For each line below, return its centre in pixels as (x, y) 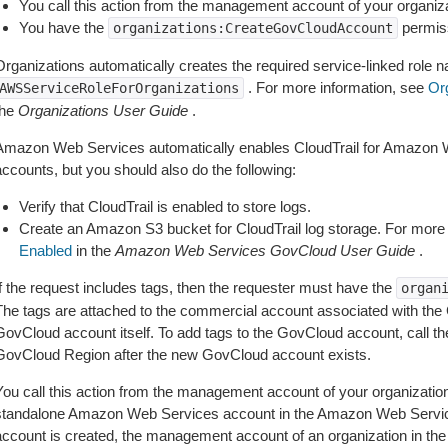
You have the (63, 27)
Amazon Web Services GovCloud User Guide (264, 250)
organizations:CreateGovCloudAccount (252, 28)
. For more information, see (335, 87)
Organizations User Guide (102, 110)
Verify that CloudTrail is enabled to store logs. (164, 206)
